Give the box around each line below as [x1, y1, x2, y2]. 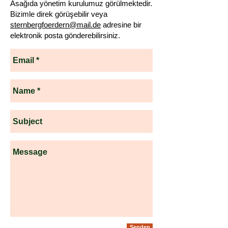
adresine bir [101, 20, 141, 29]
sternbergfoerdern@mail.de [10, 20, 101, 29]
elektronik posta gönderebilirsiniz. [10, 31, 120, 40]
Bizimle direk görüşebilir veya [10, 10, 113, 18]
